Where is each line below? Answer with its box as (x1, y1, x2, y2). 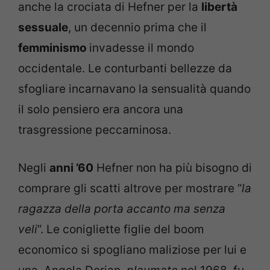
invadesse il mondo (89, 41, 194, 55)
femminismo (18, 41, 89, 55)
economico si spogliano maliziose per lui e (18, 242, 246, 257)
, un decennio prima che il (68, 20, 207, 34)
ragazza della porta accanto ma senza (18, 201, 225, 216)
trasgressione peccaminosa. (18, 123, 171, 137)
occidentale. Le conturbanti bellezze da (18, 61, 232, 75)
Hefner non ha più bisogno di (93, 160, 252, 175)
